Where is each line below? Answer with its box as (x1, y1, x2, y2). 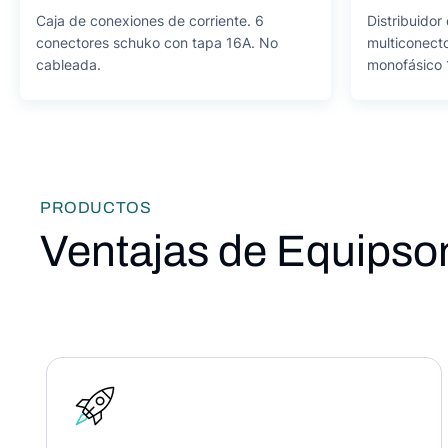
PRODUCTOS (40, 199, 152, 216)
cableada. (36, 56, 101, 73)
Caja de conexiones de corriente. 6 (36, 12, 264, 29)
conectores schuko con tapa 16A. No (36, 34, 278, 51)
